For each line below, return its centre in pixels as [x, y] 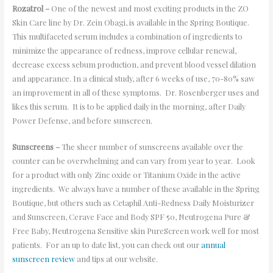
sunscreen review [44, 259]
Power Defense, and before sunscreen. [84, 120]
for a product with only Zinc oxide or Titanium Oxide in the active [126, 175]
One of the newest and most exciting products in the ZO [150, 8]
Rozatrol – [31, 8]
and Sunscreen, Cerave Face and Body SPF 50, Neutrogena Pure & [131, 217]
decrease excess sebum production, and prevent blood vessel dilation [134, 64]
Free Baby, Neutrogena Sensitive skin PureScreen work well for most [135, 231]
